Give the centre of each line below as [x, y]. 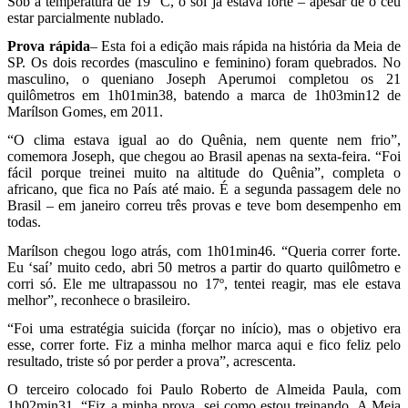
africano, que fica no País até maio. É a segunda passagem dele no [204, 189]
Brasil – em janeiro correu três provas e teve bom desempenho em [204, 206]
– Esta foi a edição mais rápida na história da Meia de [245, 46]
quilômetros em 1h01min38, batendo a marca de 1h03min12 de [204, 95]
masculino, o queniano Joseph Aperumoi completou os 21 [204, 78]
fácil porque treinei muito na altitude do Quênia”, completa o [204, 173]
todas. [24, 222]
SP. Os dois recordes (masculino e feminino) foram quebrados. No [204, 62]
